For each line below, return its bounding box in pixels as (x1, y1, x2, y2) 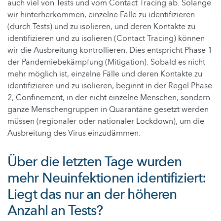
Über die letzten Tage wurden (7, 152, 182, 172)
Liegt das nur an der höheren (7, 185, 177, 204)
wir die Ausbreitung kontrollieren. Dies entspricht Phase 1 (7, 45, 212, 56)
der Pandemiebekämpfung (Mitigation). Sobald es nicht (7, 57, 205, 68)
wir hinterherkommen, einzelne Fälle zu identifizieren (7, 9, 195, 21)
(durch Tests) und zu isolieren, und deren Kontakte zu (7, 21, 195, 33)
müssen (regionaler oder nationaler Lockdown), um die (7, 116, 204, 127)
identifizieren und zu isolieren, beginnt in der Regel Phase (7, 80, 212, 92)
